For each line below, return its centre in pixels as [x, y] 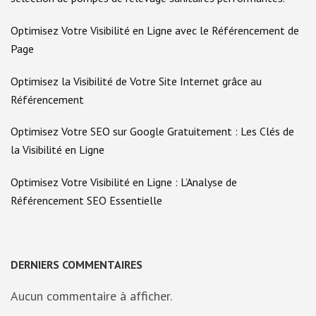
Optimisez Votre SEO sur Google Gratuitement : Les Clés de [152, 132]
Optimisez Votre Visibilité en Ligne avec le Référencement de [155, 31]
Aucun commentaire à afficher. [91, 296]
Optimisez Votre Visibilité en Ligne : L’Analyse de [124, 182]
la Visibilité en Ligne [57, 150]
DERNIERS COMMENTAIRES [77, 265]
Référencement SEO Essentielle [86, 200]
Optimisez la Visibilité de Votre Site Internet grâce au [136, 81]
